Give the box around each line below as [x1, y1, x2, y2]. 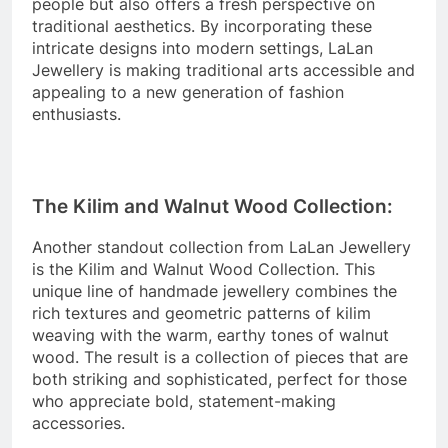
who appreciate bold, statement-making [32, 391, 336, 412]
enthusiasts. [32, 103, 121, 124]
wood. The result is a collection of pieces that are [32, 347, 408, 368]
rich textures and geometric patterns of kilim [32, 303, 371, 324]
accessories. [32, 413, 125, 434]
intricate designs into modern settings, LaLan [32, 37, 373, 58]
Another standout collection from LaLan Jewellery [32, 237, 411, 258]
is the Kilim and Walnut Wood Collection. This [32, 259, 375, 280]
